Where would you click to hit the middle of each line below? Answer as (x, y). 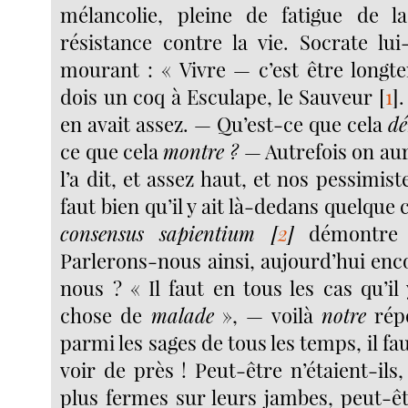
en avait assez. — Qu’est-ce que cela (224, 124)
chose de (106, 316)
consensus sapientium (158, 234)
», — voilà (267, 316)
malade (182, 316)
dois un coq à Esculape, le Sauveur (217, 97)
